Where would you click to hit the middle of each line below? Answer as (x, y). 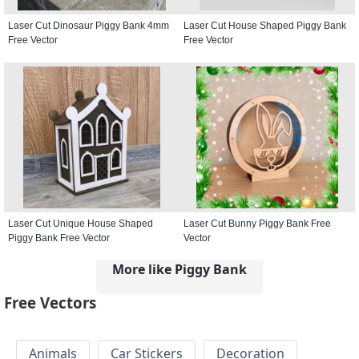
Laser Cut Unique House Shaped (81, 223)
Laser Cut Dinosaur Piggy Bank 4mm (89, 25)
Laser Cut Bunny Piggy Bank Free (257, 223)
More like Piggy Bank (179, 269)
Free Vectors (50, 303)
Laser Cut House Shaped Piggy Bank (265, 25)
